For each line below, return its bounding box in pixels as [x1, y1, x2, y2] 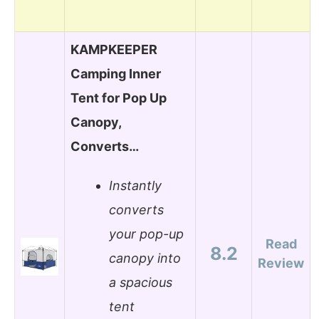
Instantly [109, 178, 162, 194]
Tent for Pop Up [70, 90, 167, 105]
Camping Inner [70, 66, 161, 81]
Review [258, 255, 304, 271]
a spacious [109, 275, 172, 291]
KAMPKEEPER [70, 41, 157, 57]
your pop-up [109, 226, 184, 242]
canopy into [109, 251, 181, 266]
